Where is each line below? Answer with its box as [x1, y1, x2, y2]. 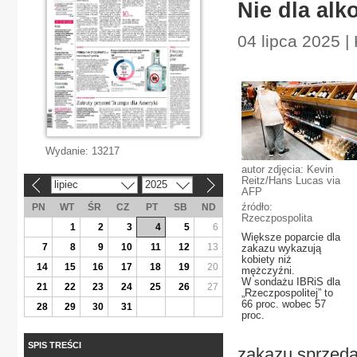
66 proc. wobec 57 [241, 298, 326, 310]
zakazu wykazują [241, 242, 321, 254]
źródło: [241, 201, 273, 213]
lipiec [53, 178, 78, 190]
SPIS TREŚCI [28, 339, 81, 350]
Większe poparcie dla [241, 231, 340, 243]
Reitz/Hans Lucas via [241, 175, 340, 186]
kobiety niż [241, 253, 292, 265]
